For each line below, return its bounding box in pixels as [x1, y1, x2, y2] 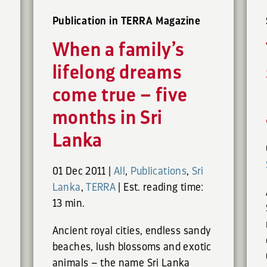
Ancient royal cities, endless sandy [52, 225, 211, 237]
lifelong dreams [52, 63, 182, 83]
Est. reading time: [123, 182, 204, 193]
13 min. [52, 198, 85, 209]
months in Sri [52, 108, 163, 128]
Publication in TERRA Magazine [52, 15, 201, 26]
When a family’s [52, 41, 185, 60]
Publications [130, 166, 187, 177]
